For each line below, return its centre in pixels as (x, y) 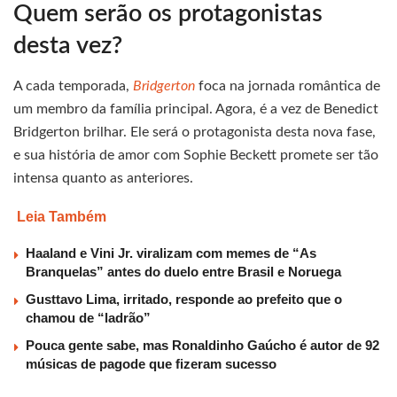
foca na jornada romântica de (289, 86)
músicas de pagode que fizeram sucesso (151, 364)
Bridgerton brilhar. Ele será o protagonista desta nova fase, (195, 132)
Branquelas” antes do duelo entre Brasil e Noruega (183, 272)
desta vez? (68, 46)
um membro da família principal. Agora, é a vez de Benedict (196, 109)
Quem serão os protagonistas (168, 14)
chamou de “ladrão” (88, 318)
